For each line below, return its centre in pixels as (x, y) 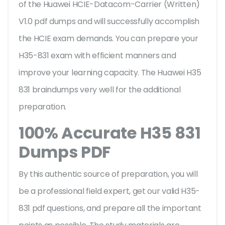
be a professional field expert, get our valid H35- (109, 191)
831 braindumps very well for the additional (100, 90)
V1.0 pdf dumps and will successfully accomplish (109, 22)
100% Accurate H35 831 (110, 133)
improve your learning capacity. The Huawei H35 (110, 73)
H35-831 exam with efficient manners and (97, 56)
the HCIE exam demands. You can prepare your (108, 39)
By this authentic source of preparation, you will (108, 174)
